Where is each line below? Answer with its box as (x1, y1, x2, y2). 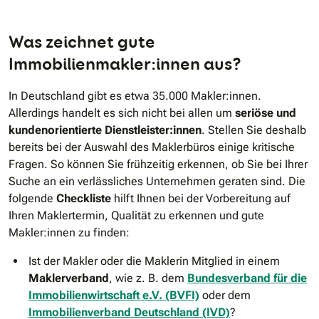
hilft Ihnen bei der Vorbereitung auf (111, 192, 291, 206)
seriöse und (235, 106, 296, 120)
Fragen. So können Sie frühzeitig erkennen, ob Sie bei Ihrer (9, 157, 308, 172)
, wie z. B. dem (109, 271, 187, 286)
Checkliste (56, 192, 111, 206)
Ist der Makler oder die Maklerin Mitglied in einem (28, 254, 280, 268)
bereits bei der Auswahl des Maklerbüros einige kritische (9, 140, 295, 155)
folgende (9, 192, 56, 206)
